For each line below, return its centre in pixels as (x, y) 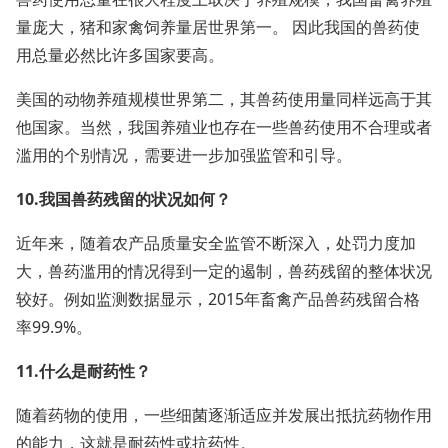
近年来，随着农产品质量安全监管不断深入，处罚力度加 (216, 243)
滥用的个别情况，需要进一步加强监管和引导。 (184, 155)
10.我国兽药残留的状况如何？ (123, 199)
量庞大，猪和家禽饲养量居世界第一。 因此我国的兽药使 (218, 27)
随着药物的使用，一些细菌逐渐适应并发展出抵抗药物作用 (224, 415)
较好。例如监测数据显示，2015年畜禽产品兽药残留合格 (218, 299)
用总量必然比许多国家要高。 (120, 55)
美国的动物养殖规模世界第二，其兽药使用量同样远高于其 (224, 99)
